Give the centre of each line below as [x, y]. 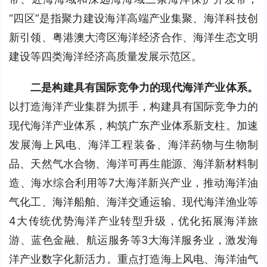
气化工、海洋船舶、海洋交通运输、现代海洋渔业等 [133, 202]
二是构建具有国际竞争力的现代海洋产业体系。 [144, 87]
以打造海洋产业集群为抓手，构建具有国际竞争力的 [133, 106]
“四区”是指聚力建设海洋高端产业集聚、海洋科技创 [133, 18]
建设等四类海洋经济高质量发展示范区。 [105, 56]
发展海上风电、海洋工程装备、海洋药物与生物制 [133, 145]
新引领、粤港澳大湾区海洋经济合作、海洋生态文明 [133, 37]
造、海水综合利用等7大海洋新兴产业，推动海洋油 [133, 183]
